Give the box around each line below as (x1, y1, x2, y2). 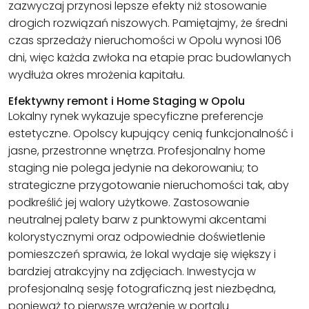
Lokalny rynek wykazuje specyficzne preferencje (8, 108, 263, 125)
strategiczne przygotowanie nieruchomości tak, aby (8, 177, 289, 194)
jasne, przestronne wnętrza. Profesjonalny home (8, 143, 266, 159)
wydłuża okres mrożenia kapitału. (8, 67, 185, 83)
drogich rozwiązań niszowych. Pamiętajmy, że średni (8, 15, 288, 32)
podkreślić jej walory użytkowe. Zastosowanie (8, 195, 250, 211)
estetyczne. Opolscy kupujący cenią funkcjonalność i (8, 126, 293, 142)
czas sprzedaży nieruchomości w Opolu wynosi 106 (8, 32, 281, 49)
